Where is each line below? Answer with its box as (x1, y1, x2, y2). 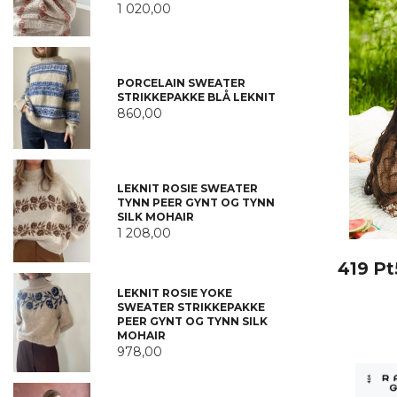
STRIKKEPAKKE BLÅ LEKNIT (116, 90, 276, 104)
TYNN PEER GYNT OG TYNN (116, 196, 275, 209)
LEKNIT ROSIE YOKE (116, 285, 232, 300)
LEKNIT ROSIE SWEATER (116, 182, 258, 195)
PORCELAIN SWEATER (116, 75, 245, 90)
